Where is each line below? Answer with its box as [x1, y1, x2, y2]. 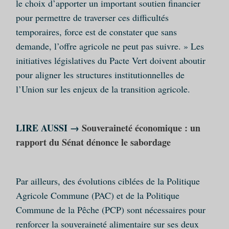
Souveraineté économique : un [81, 121, 200, 135]
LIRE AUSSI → [15, 121, 82, 135]
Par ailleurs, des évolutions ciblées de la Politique [15, 175, 200, 188]
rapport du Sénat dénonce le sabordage [15, 135, 171, 149]
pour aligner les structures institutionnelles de [15, 68, 185, 81]
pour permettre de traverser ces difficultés [15, 11, 169, 24]
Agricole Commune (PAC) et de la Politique [15, 189, 179, 202]
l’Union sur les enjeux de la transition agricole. [15, 83, 190, 96]
